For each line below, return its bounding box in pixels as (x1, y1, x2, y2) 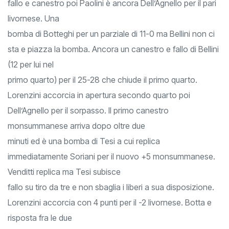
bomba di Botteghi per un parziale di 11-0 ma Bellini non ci (8, 29, 215, 39)
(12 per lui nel (8, 59, 54, 70)
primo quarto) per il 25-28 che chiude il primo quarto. (8, 75, 197, 85)
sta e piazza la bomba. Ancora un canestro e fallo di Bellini (8, 44, 219, 55)
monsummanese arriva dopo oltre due (8, 121, 145, 131)
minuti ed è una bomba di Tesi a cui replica (8, 136, 160, 147)
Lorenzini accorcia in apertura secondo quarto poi (8, 90, 190, 101)
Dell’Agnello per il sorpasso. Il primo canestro (8, 105, 169, 116)
